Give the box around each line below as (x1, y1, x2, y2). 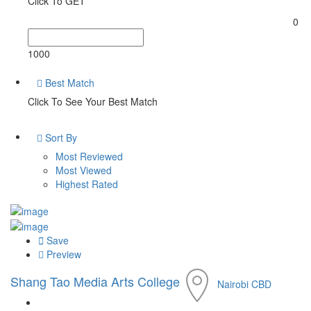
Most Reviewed (56, 149, 123, 164)
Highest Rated (56, 177, 118, 192)
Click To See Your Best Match (28, 94, 158, 109)
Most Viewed (56, 163, 112, 178)
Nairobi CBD (217, 276, 271, 291)
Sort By (42, 131, 77, 145)
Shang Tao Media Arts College (10, 271, 180, 290)
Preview (44, 246, 81, 261)
